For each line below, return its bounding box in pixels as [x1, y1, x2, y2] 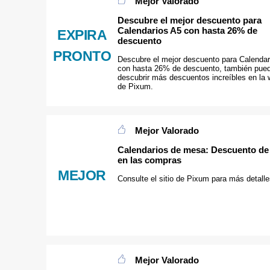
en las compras [118, 154, 181, 165]
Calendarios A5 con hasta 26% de [118, 25, 257, 36]
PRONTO [53, 48, 111, 64]
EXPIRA [57, 27, 107, 43]
